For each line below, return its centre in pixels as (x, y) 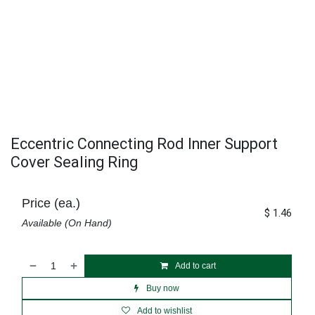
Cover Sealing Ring (74, 162)
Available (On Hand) (67, 223)
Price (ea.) (51, 203)
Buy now (162, 288)
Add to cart (195, 266)
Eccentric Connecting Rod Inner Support (144, 144)
